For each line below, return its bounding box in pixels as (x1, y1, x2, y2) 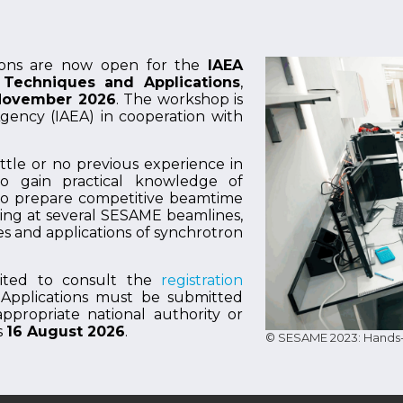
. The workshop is (115, 90, 243, 108)
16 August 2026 (6, 322, 125, 340)
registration (161, 271, 243, 289)
